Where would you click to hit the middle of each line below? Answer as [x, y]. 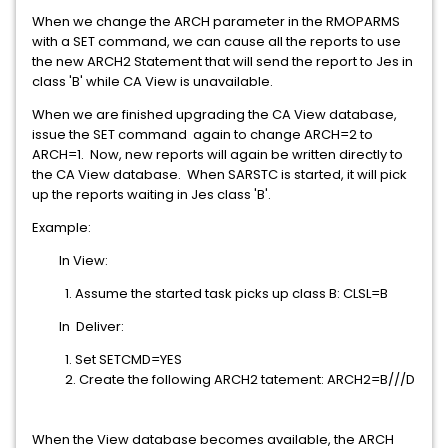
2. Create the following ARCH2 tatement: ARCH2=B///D [223, 379]
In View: [70, 260]
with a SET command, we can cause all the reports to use [216, 41]
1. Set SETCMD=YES [107, 359]
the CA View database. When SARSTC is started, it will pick [219, 174]
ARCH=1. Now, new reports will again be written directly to [217, 154]
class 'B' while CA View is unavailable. [154, 81]
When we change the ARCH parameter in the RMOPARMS [216, 21]
